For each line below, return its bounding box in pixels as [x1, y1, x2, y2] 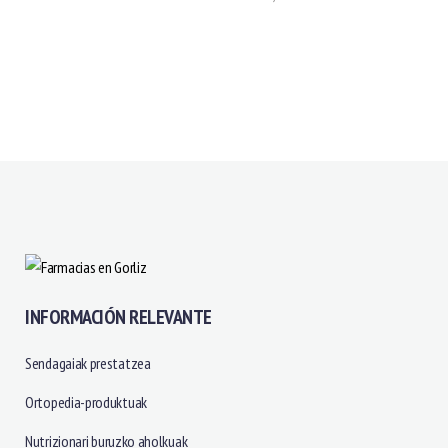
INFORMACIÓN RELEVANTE [25, 303, 212, 330]
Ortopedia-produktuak [25, 391, 147, 412]
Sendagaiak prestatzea [25, 352, 151, 373]
